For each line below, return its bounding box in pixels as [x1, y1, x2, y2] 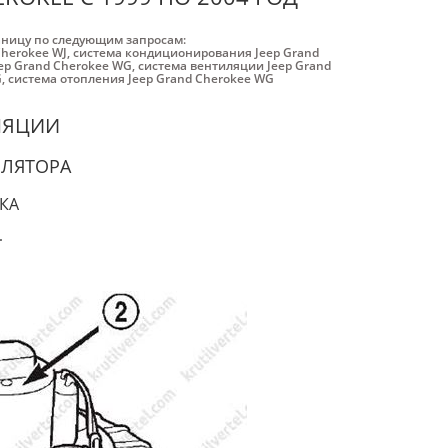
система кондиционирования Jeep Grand [73, 44, 319, 61]
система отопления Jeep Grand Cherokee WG [8, 70, 274, 87]
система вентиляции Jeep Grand [137, 57, 331, 74]
